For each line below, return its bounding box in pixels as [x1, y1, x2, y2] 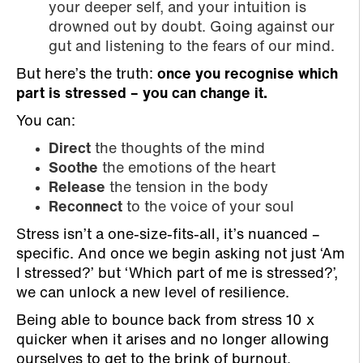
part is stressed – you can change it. [16, 87, 267, 103]
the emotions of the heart [98, 161, 275, 177]
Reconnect [49, 200, 122, 216]
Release [49, 181, 105, 197]
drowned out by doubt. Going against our [49, 20, 335, 36]
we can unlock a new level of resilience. [16, 286, 289, 302]
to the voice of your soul [122, 200, 294, 216]
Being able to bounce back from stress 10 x [16, 314, 314, 330]
